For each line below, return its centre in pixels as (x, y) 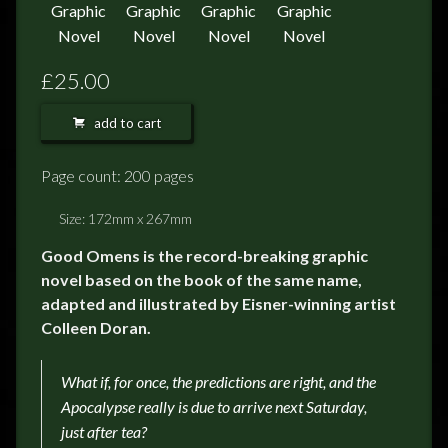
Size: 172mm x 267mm (125, 219)
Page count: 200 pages (117, 176)
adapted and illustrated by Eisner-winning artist (218, 304)
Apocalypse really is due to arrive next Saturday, (214, 407)
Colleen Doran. (96, 328)
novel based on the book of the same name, (201, 280)
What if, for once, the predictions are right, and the (218, 382)
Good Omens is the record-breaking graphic (204, 256)
